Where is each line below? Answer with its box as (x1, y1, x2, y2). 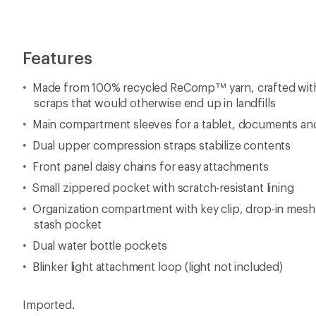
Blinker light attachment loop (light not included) (32, 259, 283, 273)
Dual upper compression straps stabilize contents (32, 138, 291, 152)
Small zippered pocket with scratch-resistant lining (32, 180, 294, 194)
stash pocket (34, 217, 102, 231)
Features (23, 47, 92, 68)
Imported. (23, 297, 75, 311)
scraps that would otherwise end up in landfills (34, 95, 276, 109)
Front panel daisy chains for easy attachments (32, 159, 269, 173)
